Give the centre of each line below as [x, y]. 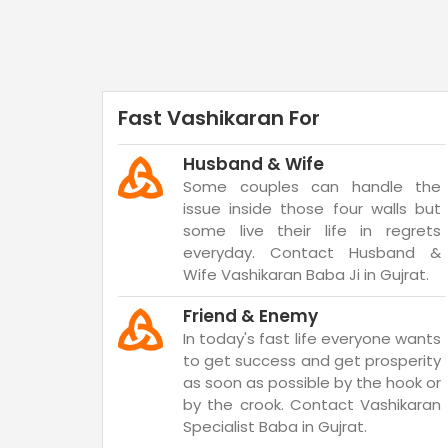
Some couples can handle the [312, 186]
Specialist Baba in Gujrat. [275, 426]
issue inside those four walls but [312, 208]
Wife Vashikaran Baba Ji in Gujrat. [306, 274]
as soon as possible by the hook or [312, 382]
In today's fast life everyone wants [312, 338]
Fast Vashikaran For [219, 118]
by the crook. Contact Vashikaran [312, 404]
